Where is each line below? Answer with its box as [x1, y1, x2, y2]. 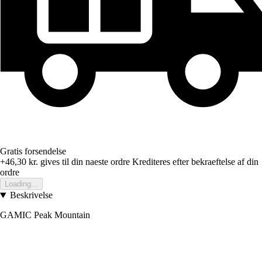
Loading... [5, 180, 38, 189]
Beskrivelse [9, 190, 53, 201]
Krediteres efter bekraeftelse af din [132, 157, 258, 167]
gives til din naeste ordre [38, 157, 130, 167]
